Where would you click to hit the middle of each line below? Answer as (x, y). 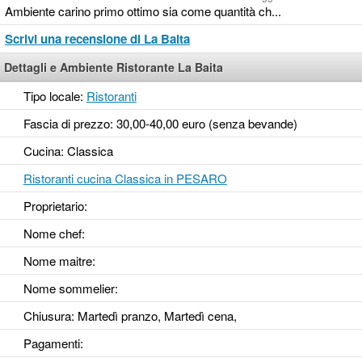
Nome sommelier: (70, 288)
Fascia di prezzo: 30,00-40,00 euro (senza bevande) (160, 124)
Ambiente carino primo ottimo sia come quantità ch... (143, 11)
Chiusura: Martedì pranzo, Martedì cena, (130, 316)
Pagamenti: (53, 343)
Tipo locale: (55, 96)
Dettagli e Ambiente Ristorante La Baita (114, 67)
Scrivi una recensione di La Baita (97, 39)
